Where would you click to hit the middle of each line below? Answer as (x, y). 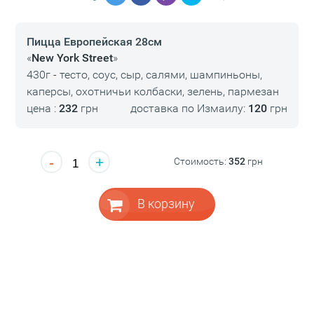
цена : (42, 109)
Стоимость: (202, 161)
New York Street (72, 58)
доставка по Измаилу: (190, 109)
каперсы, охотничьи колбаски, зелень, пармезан (152, 92)
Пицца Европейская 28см (94, 42)
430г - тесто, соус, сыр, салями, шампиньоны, (144, 75)
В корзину (166, 204)
